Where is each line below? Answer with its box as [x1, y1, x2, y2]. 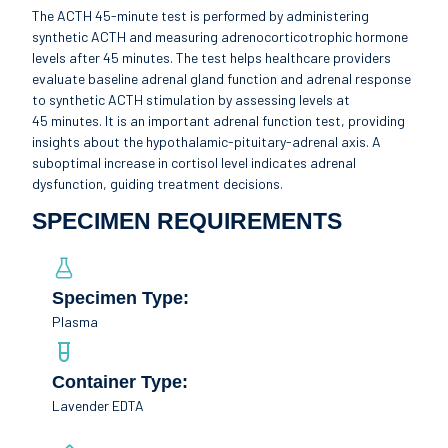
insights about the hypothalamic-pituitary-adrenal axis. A [32, 132, 382, 150]
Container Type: [52, 372, 194, 393]
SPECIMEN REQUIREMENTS [32, 208, 343, 235]
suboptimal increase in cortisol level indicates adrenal [32, 153, 357, 171]
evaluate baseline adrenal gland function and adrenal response [32, 69, 412, 87]
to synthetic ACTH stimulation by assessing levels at [32, 90, 351, 108]
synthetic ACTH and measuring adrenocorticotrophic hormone [32, 27, 409, 45]
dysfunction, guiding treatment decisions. [32, 174, 284, 192]
